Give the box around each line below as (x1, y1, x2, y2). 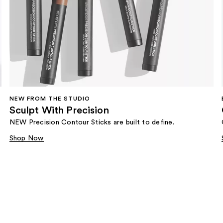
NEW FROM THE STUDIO (9, 95, 90, 102)
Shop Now (9, 134, 44, 142)
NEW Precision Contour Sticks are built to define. (9, 118, 174, 126)
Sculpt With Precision (9, 105, 109, 115)
